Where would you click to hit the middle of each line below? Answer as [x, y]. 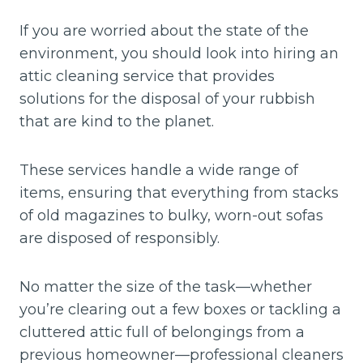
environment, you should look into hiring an [179, 53]
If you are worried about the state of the [164, 31]
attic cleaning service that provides [147, 76]
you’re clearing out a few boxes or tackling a [180, 310]
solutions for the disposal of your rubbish [167, 99]
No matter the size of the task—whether [166, 287]
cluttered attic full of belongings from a [162, 332]
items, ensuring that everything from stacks [179, 193]
